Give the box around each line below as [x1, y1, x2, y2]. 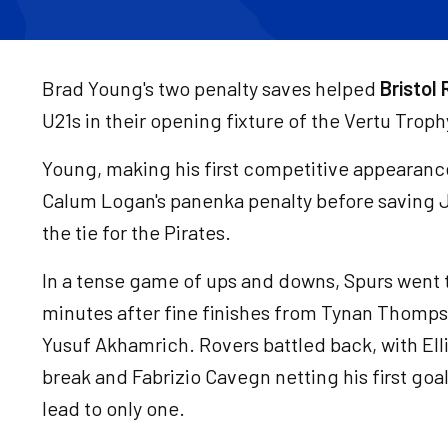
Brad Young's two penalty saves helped [42, 76, 380, 100]
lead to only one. [42, 396, 185, 420]
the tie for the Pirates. [42, 220, 231, 244]
